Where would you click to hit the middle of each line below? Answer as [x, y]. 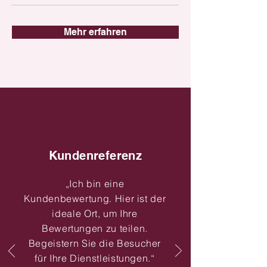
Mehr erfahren [95, 32]
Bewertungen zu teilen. [95, 228]
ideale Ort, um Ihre [95, 213]
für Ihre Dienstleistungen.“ [95, 258]
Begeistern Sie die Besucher [95, 243]
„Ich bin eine [95, 184]
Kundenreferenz [95, 156]
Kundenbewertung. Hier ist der [95, 198]
